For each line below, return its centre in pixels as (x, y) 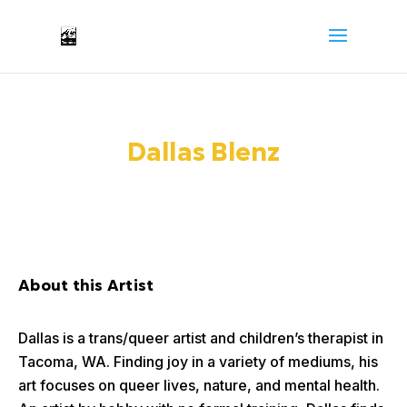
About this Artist (86, 286)
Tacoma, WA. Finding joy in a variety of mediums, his (198, 362)
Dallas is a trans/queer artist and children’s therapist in (201, 338)
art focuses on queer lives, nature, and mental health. (199, 385)
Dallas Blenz (203, 152)
